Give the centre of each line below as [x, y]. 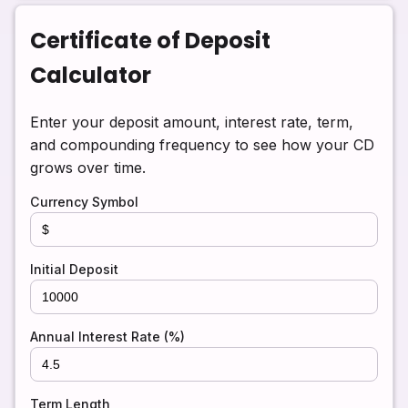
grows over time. [88, 168]
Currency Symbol [84, 202]
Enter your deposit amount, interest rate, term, [192, 122]
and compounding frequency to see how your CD [202, 145]
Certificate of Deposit [150, 41]
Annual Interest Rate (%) [107, 337]
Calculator [91, 76]
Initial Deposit [74, 269]
